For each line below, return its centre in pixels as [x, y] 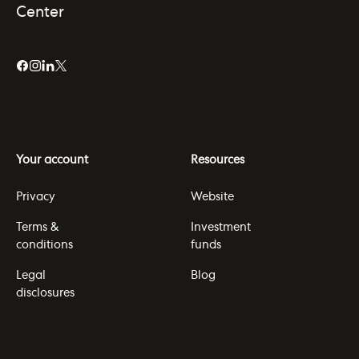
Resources [218, 161]
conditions [44, 246]
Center [40, 13]
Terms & [38, 228]
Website [212, 198]
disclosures [45, 294]
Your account [52, 161]
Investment [221, 228]
